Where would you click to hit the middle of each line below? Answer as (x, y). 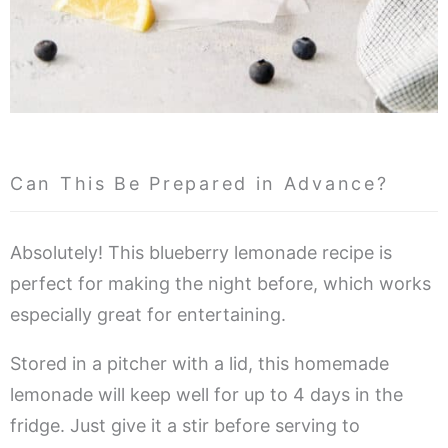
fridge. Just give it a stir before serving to (185, 425)
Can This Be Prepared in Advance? (199, 183)
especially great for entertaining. (148, 314)
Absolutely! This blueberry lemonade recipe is (201, 252)
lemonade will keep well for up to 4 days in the (206, 394)
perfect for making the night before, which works (220, 283)
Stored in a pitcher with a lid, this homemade (199, 363)
